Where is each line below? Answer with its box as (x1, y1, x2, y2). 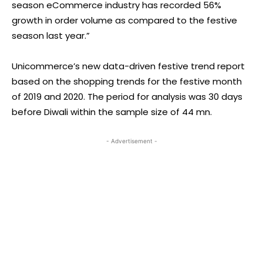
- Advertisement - (106, 137, 157, 144)
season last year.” (12, 29, 90, 42)
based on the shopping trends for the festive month (12, 75, 242, 87)
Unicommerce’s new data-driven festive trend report (12, 59, 245, 72)
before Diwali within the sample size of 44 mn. (12, 105, 212, 118)
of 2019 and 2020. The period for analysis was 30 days (12, 90, 242, 103)
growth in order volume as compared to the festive (12, 14, 237, 26)
